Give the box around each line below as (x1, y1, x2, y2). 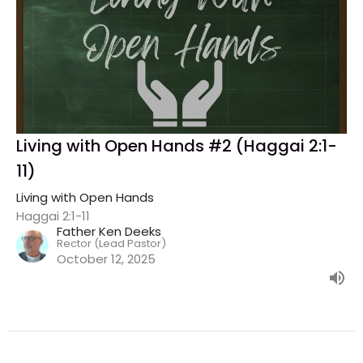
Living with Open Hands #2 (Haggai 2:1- (16, 134, 337, 157)
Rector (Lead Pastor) (57, 235, 166, 251)
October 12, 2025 (57, 250, 156, 267)
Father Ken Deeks (57, 222, 161, 240)
